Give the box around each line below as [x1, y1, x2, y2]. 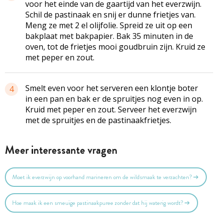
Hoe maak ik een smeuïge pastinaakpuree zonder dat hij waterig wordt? [12, 199, 183, 207]
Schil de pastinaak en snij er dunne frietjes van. [25, 9, 196, 20]
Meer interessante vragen [5, 142, 117, 158]
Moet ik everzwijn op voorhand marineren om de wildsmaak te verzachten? [12, 173, 192, 182]
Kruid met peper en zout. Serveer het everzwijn [25, 104, 197, 115]
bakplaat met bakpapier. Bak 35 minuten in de [25, 30, 193, 41]
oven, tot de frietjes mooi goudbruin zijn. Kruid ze [25, 41, 205, 52]
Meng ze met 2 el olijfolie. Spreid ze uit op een [25, 19, 192, 31]
